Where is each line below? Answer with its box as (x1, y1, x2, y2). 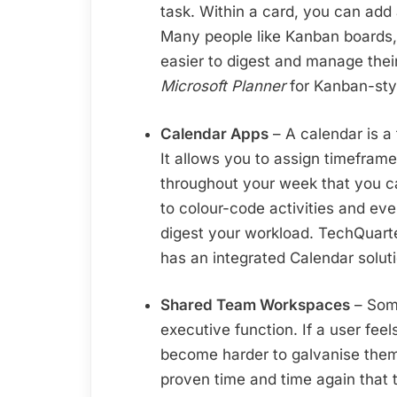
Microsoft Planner (160, 77, 285, 96)
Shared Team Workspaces (160, 296, 350, 315)
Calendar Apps (160, 124, 269, 143)
